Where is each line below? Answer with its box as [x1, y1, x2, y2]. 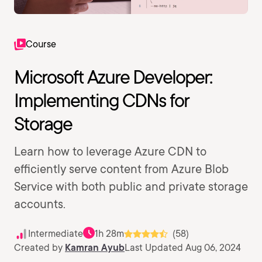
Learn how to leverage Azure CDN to [14, 144, 206, 158]
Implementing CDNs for [14, 89, 189, 112]
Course [26, 39, 56, 50]
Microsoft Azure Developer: [14, 65, 212, 88]
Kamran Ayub [65, 242, 125, 253]
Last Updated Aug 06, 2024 [125, 242, 241, 253]
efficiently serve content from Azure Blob [14, 162, 229, 176]
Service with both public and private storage [14, 180, 248, 194]
